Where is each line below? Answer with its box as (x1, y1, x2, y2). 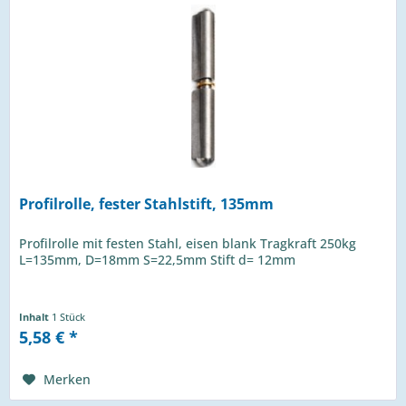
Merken (43, 370, 92, 388)
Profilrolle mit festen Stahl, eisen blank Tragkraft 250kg (19, 234, 357, 252)
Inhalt (19, 309, 53, 324)
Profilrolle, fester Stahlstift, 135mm (19, 193, 275, 214)
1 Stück (52, 309, 86, 324)
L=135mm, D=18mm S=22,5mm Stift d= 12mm (19, 250, 296, 268)
